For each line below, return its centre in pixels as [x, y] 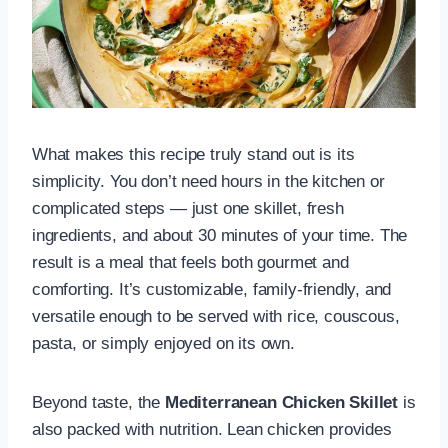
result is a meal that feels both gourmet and [190, 262]
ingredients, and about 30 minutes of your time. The [220, 235]
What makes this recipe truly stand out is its [193, 154]
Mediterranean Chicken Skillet [281, 402]
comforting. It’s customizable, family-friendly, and [212, 289]
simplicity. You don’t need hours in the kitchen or [208, 181]
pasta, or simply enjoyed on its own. [163, 343]
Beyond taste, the [98, 402]
